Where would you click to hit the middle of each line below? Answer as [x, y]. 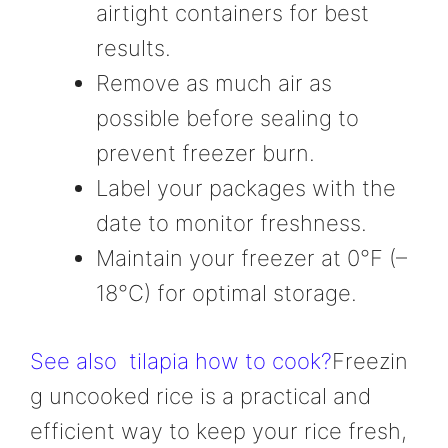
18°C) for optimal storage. [226, 292]
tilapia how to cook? [230, 360]
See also [73, 360]
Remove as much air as [214, 82]
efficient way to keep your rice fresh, [218, 430]
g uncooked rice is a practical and [200, 395]
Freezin [370, 360]
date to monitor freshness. [231, 222]
